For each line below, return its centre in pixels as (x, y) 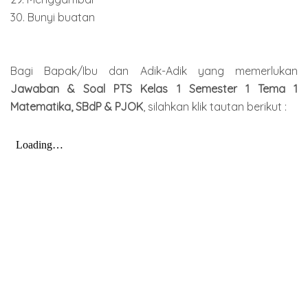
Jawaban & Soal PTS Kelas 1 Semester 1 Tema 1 (154, 88)
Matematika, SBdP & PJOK (77, 106)
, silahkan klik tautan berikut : (215, 106)
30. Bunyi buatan (53, 17)
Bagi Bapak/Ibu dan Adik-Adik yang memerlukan (154, 70)
